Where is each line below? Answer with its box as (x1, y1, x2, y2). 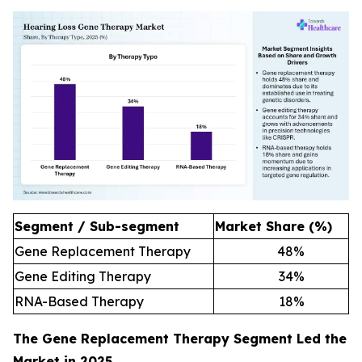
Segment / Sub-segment (15, 218, 179, 235)
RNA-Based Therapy (15, 293, 144, 310)
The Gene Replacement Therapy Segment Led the (13, 330, 347, 347)
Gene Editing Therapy (15, 268, 151, 285)
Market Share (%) (215, 218, 332, 235)
